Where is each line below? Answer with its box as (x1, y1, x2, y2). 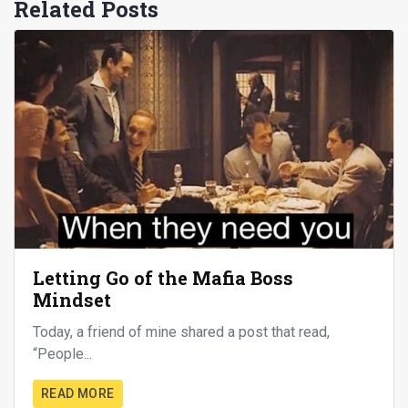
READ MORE (41, 385, 115, 401)
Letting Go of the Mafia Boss (33, 265, 293, 290)
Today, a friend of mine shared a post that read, (33, 322, 330, 341)
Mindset (33, 287, 111, 311)
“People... (33, 344, 92, 362)
